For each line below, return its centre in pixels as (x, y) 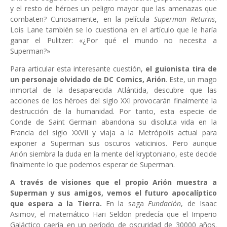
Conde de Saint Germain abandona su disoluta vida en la (113, 122)
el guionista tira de (181, 68)
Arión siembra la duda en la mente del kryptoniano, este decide (113, 154)
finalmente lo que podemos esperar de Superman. (92, 164)
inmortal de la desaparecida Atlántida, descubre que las (113, 90)
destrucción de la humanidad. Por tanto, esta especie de (113, 111)
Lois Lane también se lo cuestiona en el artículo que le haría (113, 29)
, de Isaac (199, 203)
